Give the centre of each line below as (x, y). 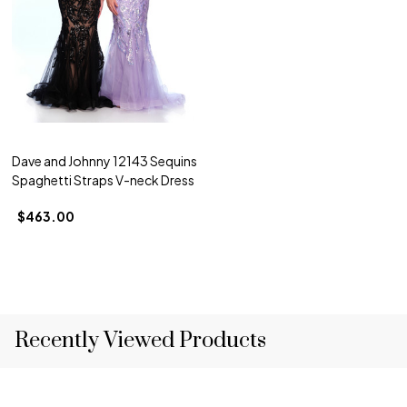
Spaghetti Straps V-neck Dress (103, 179)
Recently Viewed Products (140, 340)
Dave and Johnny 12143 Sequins (104, 160)
